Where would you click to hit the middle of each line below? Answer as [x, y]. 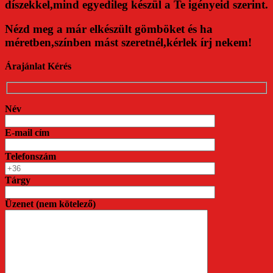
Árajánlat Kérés [38, 66]
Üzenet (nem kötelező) [50, 204]
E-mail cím [27, 132]
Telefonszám [30, 156]
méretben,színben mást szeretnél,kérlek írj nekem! [128, 43]
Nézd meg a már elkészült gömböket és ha [109, 29]
